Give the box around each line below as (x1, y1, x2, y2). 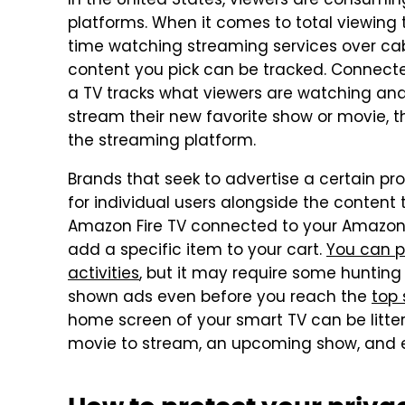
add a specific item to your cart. (68, 239, 326, 264)
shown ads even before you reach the (68, 286, 372, 311)
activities (68, 262, 139, 287)
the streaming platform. (68, 129, 256, 155)
